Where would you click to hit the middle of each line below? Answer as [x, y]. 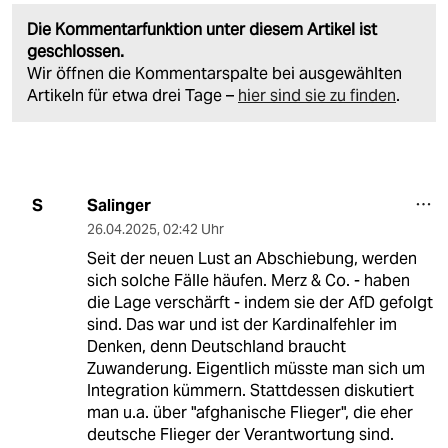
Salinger [118, 205]
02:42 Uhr [193, 228]
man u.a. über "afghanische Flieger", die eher [249, 412]
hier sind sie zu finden [317, 95]
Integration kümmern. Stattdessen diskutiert [250, 390]
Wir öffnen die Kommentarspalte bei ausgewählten [214, 73]
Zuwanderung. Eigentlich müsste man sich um [255, 368]
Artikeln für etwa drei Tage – [132, 95]
